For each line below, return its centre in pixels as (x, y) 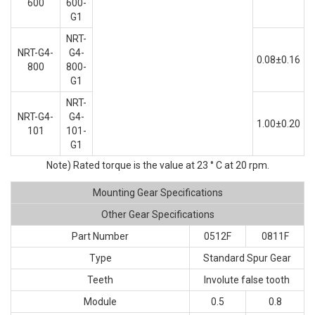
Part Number (100, 236)
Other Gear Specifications (157, 214)
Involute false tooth (247, 280)
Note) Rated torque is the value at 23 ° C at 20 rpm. (157, 165)
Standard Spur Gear (247, 258)
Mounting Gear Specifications (157, 193)
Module (100, 302)
